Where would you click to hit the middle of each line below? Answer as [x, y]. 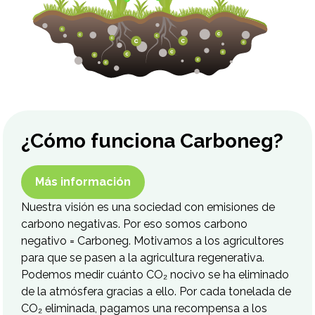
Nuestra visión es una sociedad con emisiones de [148, 207]
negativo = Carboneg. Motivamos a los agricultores [153, 240]
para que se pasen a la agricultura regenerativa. [143, 257]
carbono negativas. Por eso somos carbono [135, 224]
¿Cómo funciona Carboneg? [153, 141]
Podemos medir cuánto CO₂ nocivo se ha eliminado [155, 274]
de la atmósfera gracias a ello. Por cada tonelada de [156, 291]
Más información [83, 181]
